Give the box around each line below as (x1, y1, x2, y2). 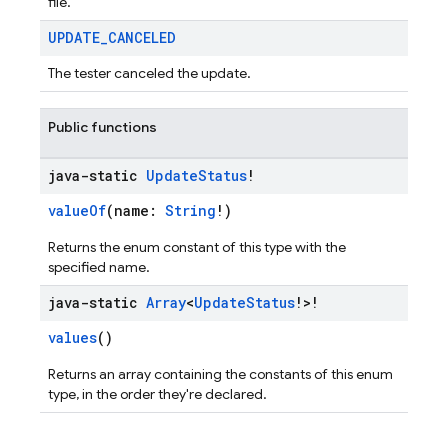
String (165, 201, 216, 220)
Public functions (48, 118, 157, 136)
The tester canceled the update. (48, 64, 251, 82)
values (48, 328, 97, 347)
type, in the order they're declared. (48, 385, 267, 403)
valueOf (48, 201, 106, 220)
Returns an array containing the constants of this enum (48, 365, 393, 383)
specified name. (48, 258, 150, 276)
